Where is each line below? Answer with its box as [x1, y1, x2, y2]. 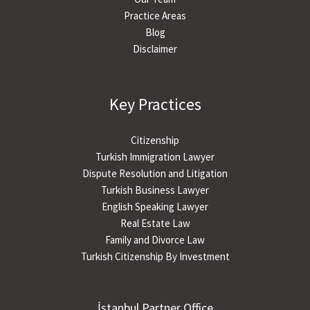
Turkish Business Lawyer [101, 183, 209, 197]
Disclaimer [133, 42, 177, 55]
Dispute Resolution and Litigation [82, 167, 228, 181]
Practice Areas [124, 8, 186, 22]
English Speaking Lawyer [102, 200, 208, 214]
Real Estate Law [120, 217, 190, 230]
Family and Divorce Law [105, 233, 205, 247]
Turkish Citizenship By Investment [80, 250, 230, 264]
